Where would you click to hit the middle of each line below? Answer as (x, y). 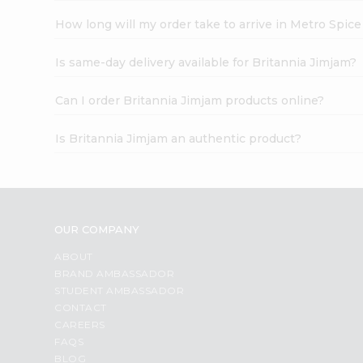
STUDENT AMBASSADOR (120, 290)
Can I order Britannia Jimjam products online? (190, 100)
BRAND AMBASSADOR (115, 273)
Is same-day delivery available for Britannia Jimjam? (206, 62)
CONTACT (81, 307)
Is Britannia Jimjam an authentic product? (179, 138)
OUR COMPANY (97, 229)
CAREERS (80, 324)
